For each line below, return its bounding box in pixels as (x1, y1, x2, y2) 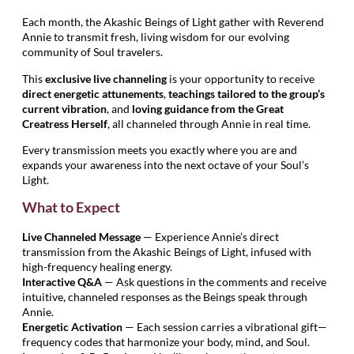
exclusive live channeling (45, 71, 167, 85)
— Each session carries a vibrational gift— (122, 320, 327, 334)
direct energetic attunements (22, 86, 164, 100)
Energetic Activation (22, 320, 122, 334)
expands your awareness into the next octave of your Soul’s (22, 157, 309, 171)
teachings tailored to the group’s (168, 86, 325, 100)
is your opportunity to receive (167, 71, 314, 85)
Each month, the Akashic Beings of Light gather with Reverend (22, 15, 324, 29)
